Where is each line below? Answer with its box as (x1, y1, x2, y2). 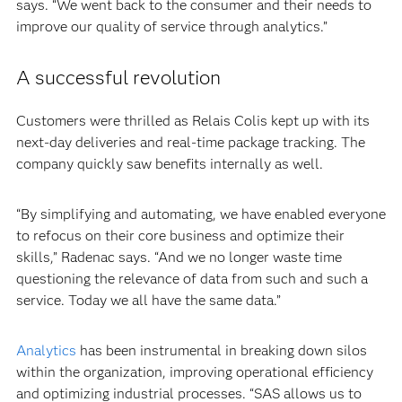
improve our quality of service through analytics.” (15, 18, 328, 35)
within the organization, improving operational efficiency (15, 363, 373, 380)
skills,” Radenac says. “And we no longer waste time (15, 249, 342, 266)
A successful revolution (15, 66, 221, 90)
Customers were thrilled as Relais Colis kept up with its (15, 112, 370, 129)
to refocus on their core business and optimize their (15, 227, 345, 244)
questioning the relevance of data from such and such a (15, 270, 368, 287)
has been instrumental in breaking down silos (75, 342, 367, 359)
